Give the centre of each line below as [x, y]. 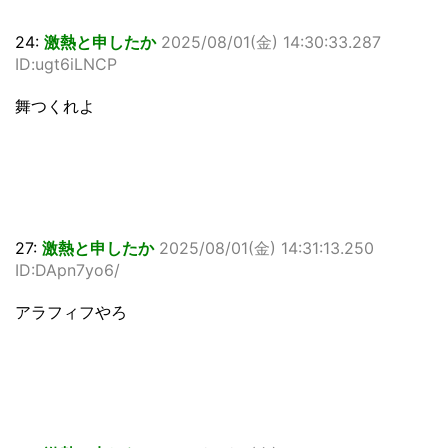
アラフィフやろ [71, 311]
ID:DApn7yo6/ [67, 269]
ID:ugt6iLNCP [66, 63]
